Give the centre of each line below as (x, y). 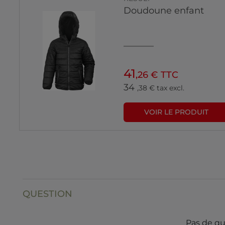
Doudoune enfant (164, 11)
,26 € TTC (157, 75)
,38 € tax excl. (161, 88)
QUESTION (47, 194)
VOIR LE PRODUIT (177, 112)
